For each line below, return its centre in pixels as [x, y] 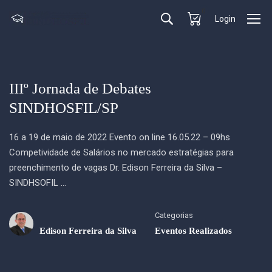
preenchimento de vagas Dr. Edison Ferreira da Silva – [116, 168]
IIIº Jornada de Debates [80, 88]
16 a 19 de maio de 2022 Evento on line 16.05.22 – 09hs [120, 137]
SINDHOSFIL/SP [64, 108]
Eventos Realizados [193, 231]
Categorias [174, 215]
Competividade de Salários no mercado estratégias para [121, 152]
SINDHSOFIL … [38, 183]
